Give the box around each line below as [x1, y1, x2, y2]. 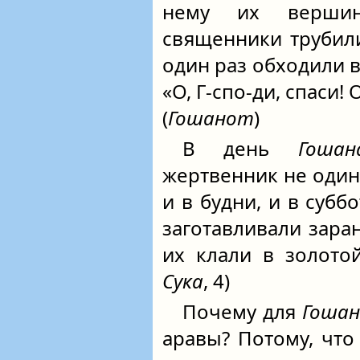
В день [182, 135, 298, 162]
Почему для [182, 298, 302, 325]
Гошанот [168, 104, 254, 131]
